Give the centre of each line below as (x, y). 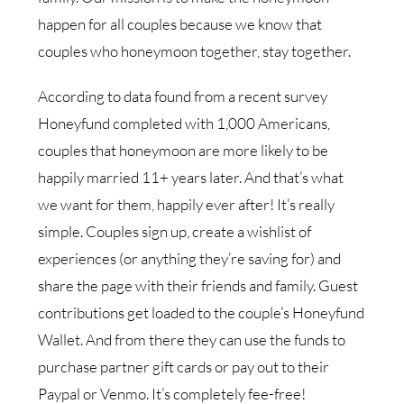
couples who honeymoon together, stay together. (195, 51)
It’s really (306, 205)
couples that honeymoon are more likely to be (184, 151)
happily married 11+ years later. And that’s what (191, 178)
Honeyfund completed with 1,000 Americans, (184, 124)
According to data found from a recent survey (183, 96)
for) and (317, 259)
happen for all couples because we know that (180, 24)
